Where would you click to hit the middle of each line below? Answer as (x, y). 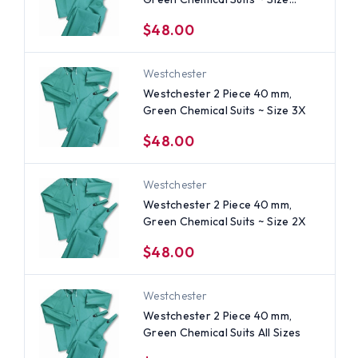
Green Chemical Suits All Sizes (222, 332)
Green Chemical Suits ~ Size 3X (225, 110)
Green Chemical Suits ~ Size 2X (225, 221)
